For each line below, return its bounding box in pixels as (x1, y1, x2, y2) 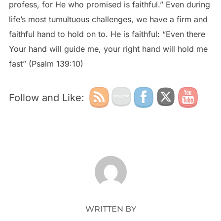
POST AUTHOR (80, 156, 141, 166)
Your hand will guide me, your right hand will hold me (8, 44, 208, 54)
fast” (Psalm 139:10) (8, 59, 83, 69)
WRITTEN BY (85, 204, 136, 214)
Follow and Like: (8, 92, 84, 104)
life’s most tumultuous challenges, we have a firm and (8, 14, 208, 24)
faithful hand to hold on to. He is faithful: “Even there (8, 29, 205, 39)
